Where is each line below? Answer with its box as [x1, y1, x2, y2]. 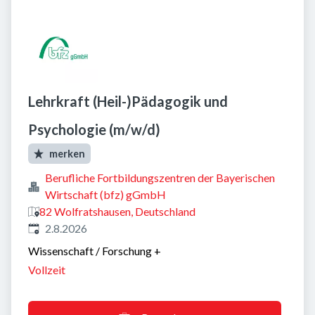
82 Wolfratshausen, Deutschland [39, 205, 195, 218]
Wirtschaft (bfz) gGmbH [45, 188, 166, 201]
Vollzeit [28, 263, 65, 277]
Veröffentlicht [27, 221, 96, 234]
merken [49, 148, 86, 160]
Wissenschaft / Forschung [28, 244, 152, 257]
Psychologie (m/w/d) [28, 121, 160, 138]
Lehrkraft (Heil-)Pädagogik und [28, 93, 228, 110]
